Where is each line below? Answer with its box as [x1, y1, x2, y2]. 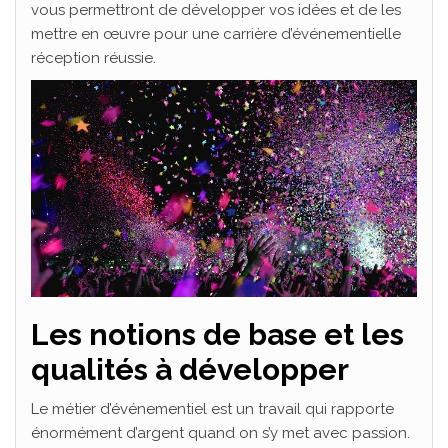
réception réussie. [31, 48, 156, 67]
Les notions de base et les [31, 316, 404, 352]
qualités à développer [31, 351, 349, 387]
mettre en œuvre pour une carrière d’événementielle [31, 24, 401, 43]
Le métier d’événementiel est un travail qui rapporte [31, 399, 394, 418]
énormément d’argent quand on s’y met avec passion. [31, 423, 410, 442]
